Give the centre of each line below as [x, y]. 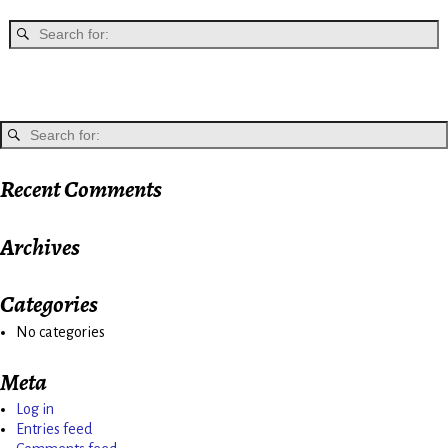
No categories [60, 331]
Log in [35, 409]
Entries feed [54, 429]
